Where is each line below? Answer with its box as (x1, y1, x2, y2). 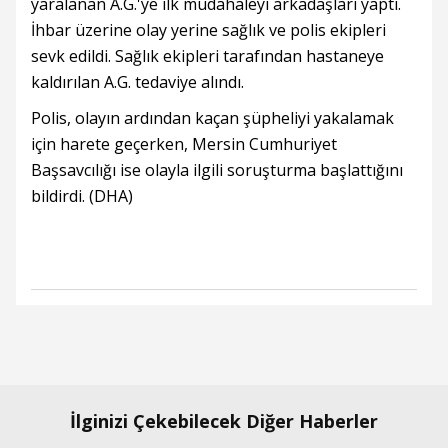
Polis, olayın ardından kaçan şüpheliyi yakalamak (31, 107, 394, 129)
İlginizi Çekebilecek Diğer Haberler (70, 409, 378, 433)
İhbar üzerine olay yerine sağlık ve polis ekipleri (31, 19, 386, 41)
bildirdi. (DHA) (31, 185, 133, 207)
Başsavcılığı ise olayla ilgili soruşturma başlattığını (31, 159, 403, 181)
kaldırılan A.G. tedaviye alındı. (31, 71, 244, 93)
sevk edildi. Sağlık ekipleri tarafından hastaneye (31, 45, 384, 67)
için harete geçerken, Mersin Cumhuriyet (31, 133, 337, 155)
